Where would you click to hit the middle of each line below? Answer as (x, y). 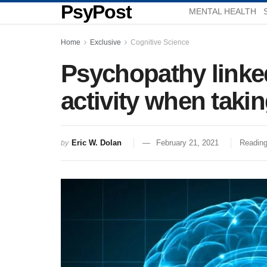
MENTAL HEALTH (223, 11)
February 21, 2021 (187, 142)
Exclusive (105, 42)
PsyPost (96, 12)
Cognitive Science (160, 42)
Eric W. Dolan (97, 142)
